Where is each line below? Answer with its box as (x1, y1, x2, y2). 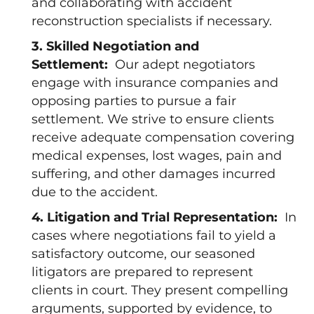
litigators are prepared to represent (32, 264, 253, 280)
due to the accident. (32, 184, 158, 200)
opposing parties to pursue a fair (32, 93, 236, 109)
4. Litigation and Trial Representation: (32, 210, 285, 225)
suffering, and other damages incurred (32, 166, 275, 182)
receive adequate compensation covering (32, 130, 294, 145)
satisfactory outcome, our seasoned (32, 246, 255, 261)
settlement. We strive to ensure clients (32, 111, 274, 127)
